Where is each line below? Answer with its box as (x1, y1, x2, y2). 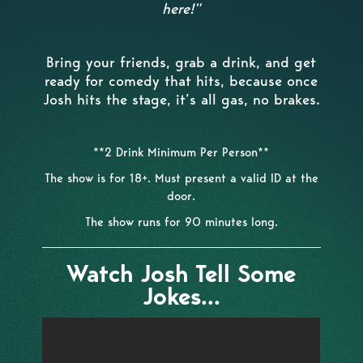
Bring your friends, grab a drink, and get (46, 53, 317, 70)
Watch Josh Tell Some (66, 258, 297, 288)
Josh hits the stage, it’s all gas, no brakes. (42, 90, 320, 108)
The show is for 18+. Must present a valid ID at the (44, 170, 318, 186)
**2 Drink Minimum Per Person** (93, 144, 270, 160)
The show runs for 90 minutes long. (84, 214, 278, 229)
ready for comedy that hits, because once (45, 71, 318, 89)
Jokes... (142, 281, 220, 311)
